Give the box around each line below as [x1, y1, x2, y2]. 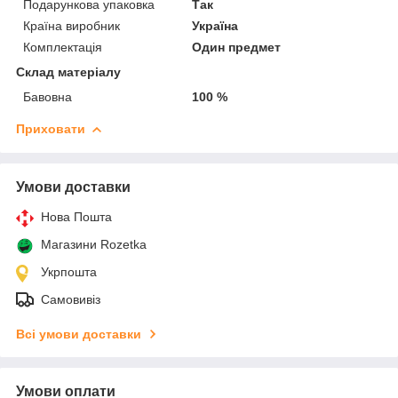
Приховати [16, 121, 85, 136]
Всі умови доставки [16, 326, 141, 341]
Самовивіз [41, 291, 100, 306]
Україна [192, 18, 239, 33]
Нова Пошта [41, 209, 112, 224]
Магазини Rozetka [41, 236, 147, 251]
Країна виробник [23, 18, 120, 33]
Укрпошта [41, 264, 97, 279]
